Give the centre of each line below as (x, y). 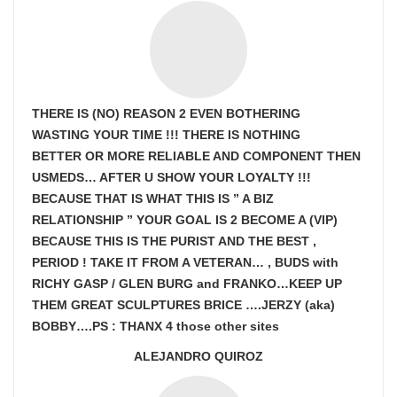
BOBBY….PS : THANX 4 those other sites (156, 326)
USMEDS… (66, 177)
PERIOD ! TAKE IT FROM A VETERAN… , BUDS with (185, 262)
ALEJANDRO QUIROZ (198, 356)
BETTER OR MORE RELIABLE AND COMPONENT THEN (196, 156)
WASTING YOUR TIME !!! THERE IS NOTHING (166, 135)
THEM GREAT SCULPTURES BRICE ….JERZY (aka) (183, 305)
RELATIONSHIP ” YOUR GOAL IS (131, 220)
